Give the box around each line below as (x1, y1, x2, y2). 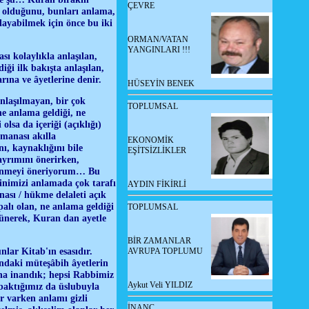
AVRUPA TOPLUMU (128, 246, 203, 256)
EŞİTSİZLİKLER (128, 146, 186, 155)
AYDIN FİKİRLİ (128, 179, 186, 189)
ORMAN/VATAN (128, 34, 188, 44)
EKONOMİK (128, 135, 174, 145)
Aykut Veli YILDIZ (128, 280, 192, 290)
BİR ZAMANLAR (128, 236, 191, 246)
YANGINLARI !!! (128, 45, 190, 54)
